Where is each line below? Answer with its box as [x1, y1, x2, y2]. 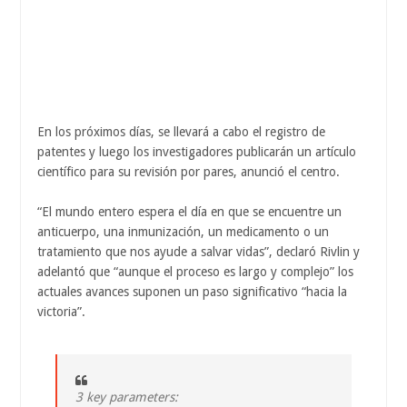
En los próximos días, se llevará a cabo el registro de [37, 124, 325, 140]
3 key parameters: [75, 390, 178, 405]
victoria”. [37, 304, 85, 320]
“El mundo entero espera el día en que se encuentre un [37, 204, 342, 220]
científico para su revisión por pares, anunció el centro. [37, 164, 340, 180]
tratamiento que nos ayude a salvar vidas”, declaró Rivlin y [37, 244, 360, 260]
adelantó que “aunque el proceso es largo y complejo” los [37, 264, 353, 280]
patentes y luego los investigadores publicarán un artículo [37, 144, 356, 160]
